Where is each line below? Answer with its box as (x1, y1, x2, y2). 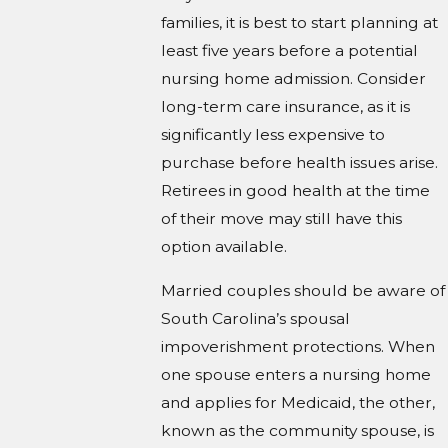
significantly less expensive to (161, 125, 386, 145)
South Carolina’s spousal (161, 308, 351, 328)
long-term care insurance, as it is (161, 97, 411, 117)
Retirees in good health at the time (161, 181, 431, 201)
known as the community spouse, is (161, 420, 435, 440)
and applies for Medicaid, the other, (161, 392, 436, 412)
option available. (161, 237, 288, 257)
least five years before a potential (161, 41, 419, 61)
